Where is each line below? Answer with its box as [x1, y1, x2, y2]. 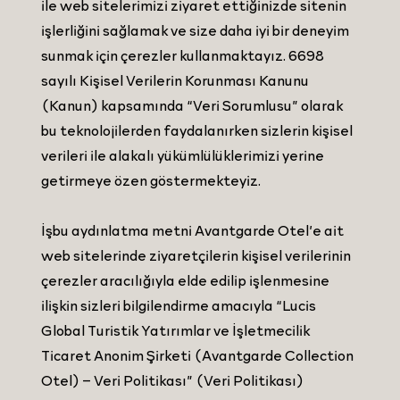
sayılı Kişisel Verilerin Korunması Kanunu [41, 69, 310, 89]
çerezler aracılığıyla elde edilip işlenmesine [41, 269, 330, 289]
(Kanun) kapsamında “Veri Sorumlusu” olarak [41, 94, 344, 114]
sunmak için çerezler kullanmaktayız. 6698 [41, 44, 325, 64]
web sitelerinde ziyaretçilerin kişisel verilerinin [41, 244, 352, 264]
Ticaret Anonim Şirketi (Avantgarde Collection [41, 344, 354, 364]
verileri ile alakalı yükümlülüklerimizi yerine [41, 144, 325, 164]
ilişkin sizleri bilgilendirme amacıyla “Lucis [41, 294, 317, 314]
